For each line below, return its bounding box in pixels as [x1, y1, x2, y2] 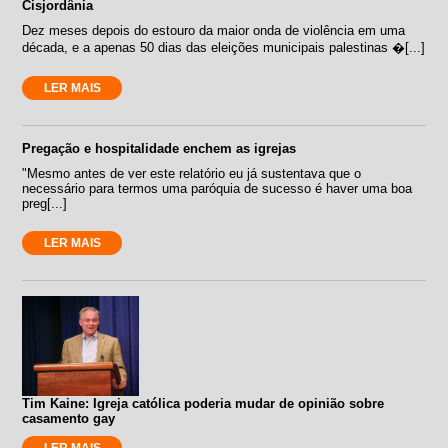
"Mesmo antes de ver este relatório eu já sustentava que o [22, 165, 362, 181]
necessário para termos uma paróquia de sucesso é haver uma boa [22, 180, 413, 196]
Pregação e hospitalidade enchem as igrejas [22, 140, 297, 156]
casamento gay [22, 410, 116, 426]
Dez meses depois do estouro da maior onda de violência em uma [22, 22, 406, 38]
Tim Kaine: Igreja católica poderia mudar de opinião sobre [22, 395, 385, 411]
